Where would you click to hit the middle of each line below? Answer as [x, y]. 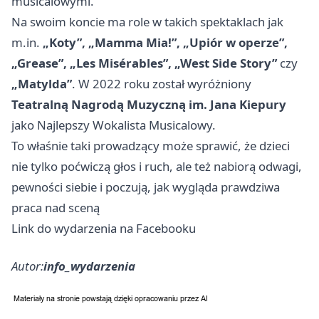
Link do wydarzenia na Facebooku [104, 229]
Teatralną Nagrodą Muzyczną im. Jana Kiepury [149, 105]
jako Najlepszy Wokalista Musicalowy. [114, 125]
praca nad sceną [56, 208]
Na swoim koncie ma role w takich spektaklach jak [147, 22]
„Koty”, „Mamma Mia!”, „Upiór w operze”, [165, 43]
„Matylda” [42, 84]
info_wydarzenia [89, 266]
